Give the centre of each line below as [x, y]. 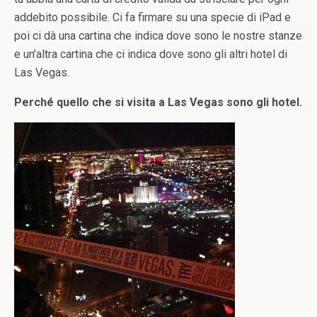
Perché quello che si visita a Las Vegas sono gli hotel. [158, 102]
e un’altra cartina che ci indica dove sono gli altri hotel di [151, 54]
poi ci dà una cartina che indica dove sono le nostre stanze [158, 36]
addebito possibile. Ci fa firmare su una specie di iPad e [152, 17]
